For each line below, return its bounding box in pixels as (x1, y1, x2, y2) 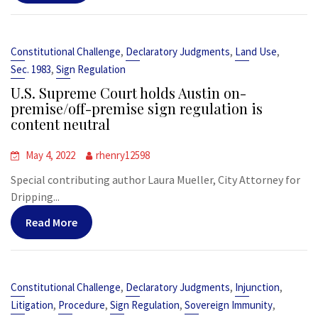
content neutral (11, 114, 110, 133)
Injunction (235, 280, 280, 294)
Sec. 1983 (11, 62, 51, 76)
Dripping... (11, 190, 60, 204)
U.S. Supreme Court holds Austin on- (11, 83, 246, 102)
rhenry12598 (96, 148, 150, 162)
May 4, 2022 (26, 148, 75, 162)
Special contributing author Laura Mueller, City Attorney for (11, 172, 300, 187)
